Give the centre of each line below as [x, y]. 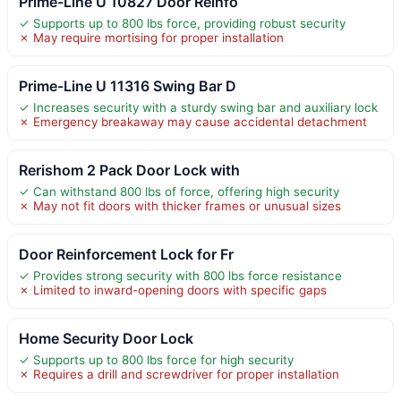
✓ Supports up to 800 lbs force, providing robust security [182, 23]
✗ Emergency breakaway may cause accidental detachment [193, 121]
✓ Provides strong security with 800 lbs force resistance [180, 275]
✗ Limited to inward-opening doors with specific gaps [173, 290]
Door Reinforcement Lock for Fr [126, 254]
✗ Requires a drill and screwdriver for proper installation [179, 374]
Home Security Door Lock [106, 338]
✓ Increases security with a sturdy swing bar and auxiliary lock [198, 107]
